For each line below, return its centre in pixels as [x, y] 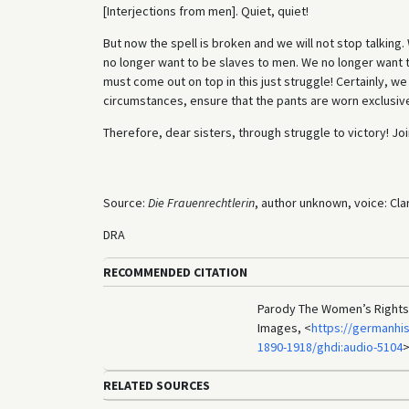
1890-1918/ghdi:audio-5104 [330, 347]
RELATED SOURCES [156, 385]
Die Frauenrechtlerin [201, 203]
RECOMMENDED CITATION [175, 272]
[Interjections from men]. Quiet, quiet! [205, 11]
